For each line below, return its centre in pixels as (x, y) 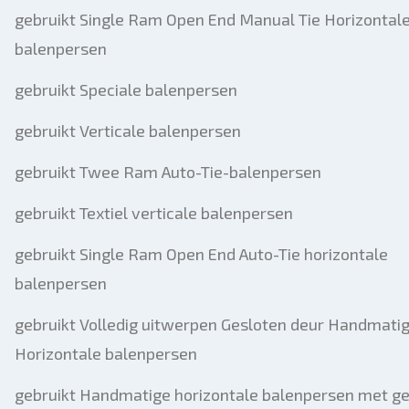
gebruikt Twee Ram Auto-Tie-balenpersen (168, 172)
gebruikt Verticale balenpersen (128, 131)
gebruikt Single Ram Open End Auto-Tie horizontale (201, 254)
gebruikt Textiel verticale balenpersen (154, 213)
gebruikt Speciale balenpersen (126, 89)
